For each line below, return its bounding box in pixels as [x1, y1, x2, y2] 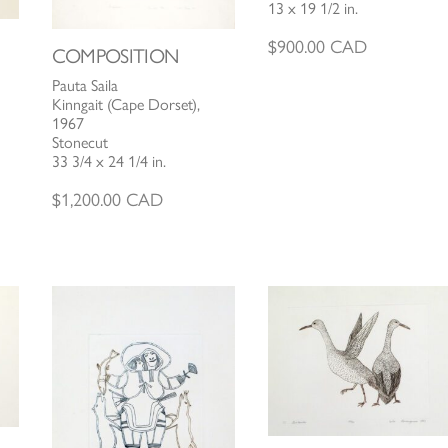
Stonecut [51, 132, 108, 152]
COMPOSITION [51, 43, 179, 68]
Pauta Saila [51, 75, 118, 95]
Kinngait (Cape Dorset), [51, 94, 200, 114]
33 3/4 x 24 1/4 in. [51, 151, 166, 171]
